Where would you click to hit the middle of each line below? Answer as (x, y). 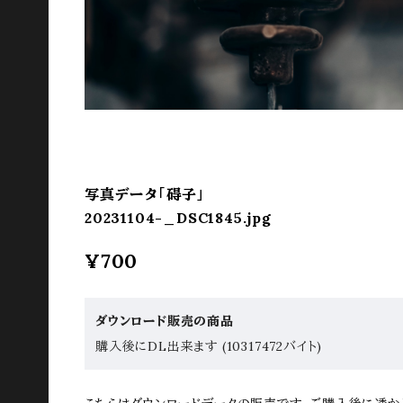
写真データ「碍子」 (145, 195)
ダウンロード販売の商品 (165, 322)
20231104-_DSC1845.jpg (178, 218)
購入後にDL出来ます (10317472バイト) (209, 347)
